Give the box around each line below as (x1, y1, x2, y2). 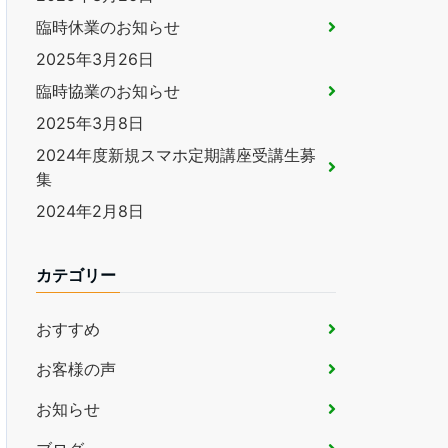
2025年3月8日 (36, 113, 144, 133)
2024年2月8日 (36, 201, 144, 221)
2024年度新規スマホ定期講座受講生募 (36, 145, 316, 165)
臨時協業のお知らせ (36, 81, 180, 101)
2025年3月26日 (36, 49, 154, 69)
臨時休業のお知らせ (36, 17, 180, 37)
